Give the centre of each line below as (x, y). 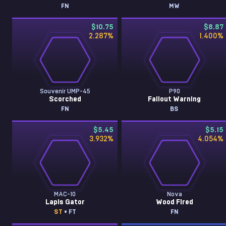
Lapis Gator (65, 202)
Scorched (65, 99)
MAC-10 (65, 194)
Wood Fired (174, 202)
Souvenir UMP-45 (65, 91)
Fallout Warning (175, 99)
